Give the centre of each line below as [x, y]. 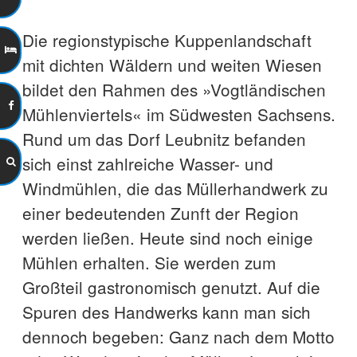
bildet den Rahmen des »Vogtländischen [174, 89]
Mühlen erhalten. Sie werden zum [149, 262]
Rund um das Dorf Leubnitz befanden [164, 138]
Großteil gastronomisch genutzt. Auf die [171, 286]
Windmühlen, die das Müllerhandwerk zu [175, 188]
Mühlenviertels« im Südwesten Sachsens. [178, 114]
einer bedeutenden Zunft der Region [160, 212]
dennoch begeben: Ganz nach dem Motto [178, 336]
